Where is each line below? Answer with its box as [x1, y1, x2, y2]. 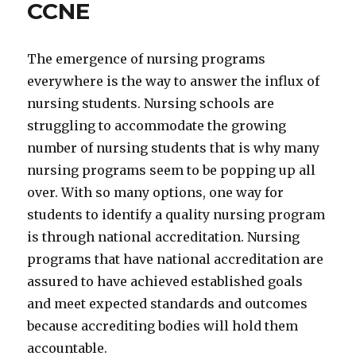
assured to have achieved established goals [27, 273, 304, 289]
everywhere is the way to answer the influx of [27, 73, 320, 89]
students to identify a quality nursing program [27, 207, 326, 222]
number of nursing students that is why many [27, 140, 320, 156]
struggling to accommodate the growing [27, 118, 287, 133]
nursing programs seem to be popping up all [27, 162, 316, 178]
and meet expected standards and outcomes [27, 296, 308, 311]
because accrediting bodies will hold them [27, 318, 299, 334]
